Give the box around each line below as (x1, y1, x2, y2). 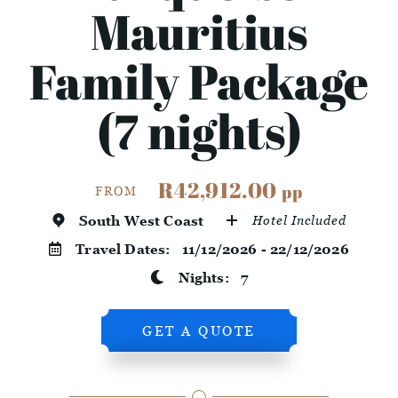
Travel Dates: (76, 241, 182, 258)
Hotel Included (252, 212, 347, 228)
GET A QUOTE (142, 322, 256, 339)
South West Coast (78, 212, 204, 229)
